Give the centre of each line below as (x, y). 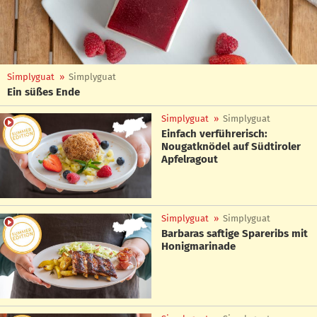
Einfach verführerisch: (214, 134)
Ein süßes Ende (44, 92)
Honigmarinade (198, 247)
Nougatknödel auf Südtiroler (231, 146)
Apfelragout (190, 159)
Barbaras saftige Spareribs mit (235, 234)
